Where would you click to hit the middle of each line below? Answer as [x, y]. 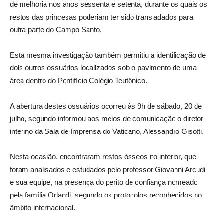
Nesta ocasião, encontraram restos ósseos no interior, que [103, 157]
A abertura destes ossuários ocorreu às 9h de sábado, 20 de [106, 106]
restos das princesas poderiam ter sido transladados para [101, 17]
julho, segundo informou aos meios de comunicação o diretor [107, 119]
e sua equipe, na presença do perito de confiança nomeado [104, 182]
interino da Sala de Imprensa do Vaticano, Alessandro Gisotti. [107, 131]
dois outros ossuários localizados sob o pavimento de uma [103, 68]
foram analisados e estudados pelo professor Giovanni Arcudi [108, 169]
